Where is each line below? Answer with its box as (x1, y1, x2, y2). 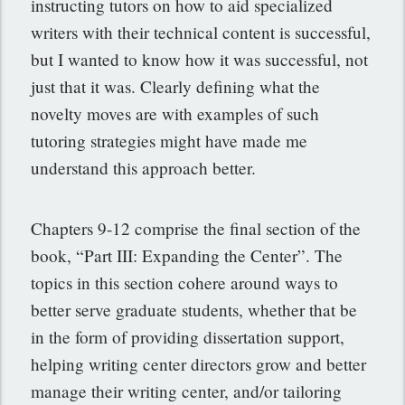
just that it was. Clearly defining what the (31, 75, 321, 99)
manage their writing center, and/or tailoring (31, 380, 343, 403)
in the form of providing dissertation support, (31, 325, 345, 349)
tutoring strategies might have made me (31, 129, 308, 153)
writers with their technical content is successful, (31, 21, 372, 44)
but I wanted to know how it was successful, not (31, 48, 369, 71)
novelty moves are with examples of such (31, 102, 320, 126)
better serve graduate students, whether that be (31, 298, 358, 322)
